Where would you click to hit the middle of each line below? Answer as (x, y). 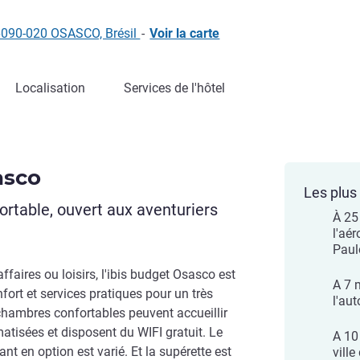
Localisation (50, 88)
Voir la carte (185, 33)
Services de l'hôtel (174, 88)
